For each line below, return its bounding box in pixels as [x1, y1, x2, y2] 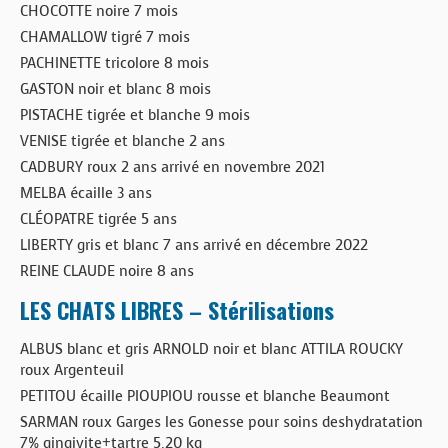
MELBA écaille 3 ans [20, 182, 152, 203]
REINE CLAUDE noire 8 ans [20, 260, 194, 281]
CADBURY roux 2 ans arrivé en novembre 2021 [20, 156, 325, 177]
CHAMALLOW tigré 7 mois [20, 26, 190, 47]
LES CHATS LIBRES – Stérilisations [20, 293, 334, 327]
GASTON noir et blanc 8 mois [20, 78, 211, 99]
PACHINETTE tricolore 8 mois [20, 52, 209, 73]
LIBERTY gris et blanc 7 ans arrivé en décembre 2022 [20, 234, 368, 255]
